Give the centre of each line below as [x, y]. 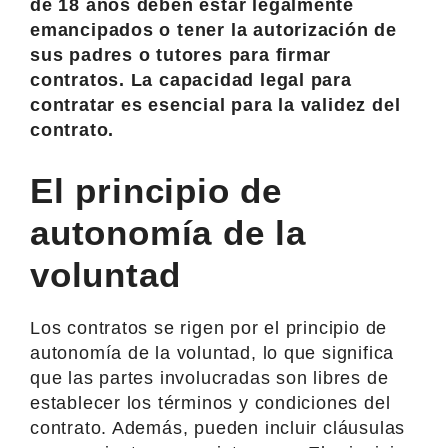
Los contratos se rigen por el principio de [209, 327]
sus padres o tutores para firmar [181, 54]
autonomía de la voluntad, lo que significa [212, 352]
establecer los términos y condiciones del [210, 402]
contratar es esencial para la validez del [215, 104]
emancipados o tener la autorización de [214, 29]
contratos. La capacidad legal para [191, 79]
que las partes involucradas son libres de [209, 377]
